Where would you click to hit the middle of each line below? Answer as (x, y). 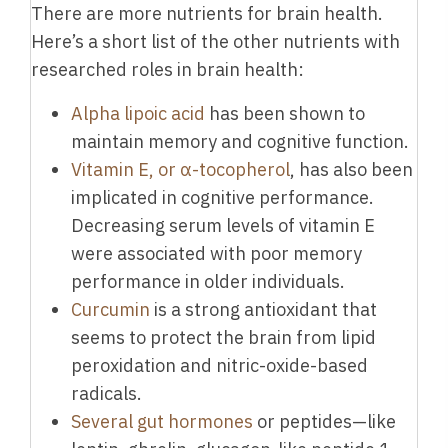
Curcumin (110, 310)
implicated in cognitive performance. (222, 198)
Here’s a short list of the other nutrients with (215, 42)
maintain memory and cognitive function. (240, 142)
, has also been (351, 170)
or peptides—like (324, 422)
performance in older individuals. (208, 282)
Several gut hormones (162, 422)
